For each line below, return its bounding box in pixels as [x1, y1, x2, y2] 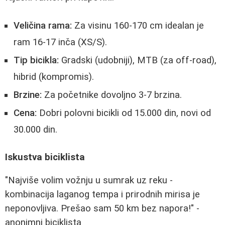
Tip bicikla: [14, 55, 59, 66]
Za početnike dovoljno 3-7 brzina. [42, 89, 182, 101]
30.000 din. [14, 124, 57, 136]
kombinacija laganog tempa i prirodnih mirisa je [5, 189, 200, 200]
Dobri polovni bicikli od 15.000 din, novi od [37, 107, 211, 119]
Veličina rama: [14, 20, 72, 32]
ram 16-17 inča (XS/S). [14, 37, 107, 48]
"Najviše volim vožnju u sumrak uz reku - [5, 175, 173, 186]
